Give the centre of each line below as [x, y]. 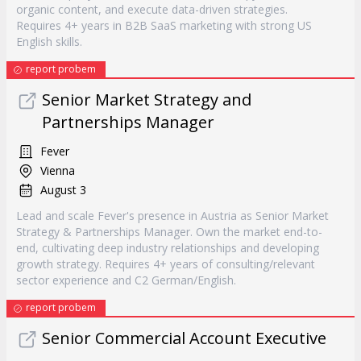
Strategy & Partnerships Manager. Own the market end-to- [169, 232]
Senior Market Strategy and [147, 100]
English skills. [49, 41]
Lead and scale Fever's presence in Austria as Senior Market [172, 216]
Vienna [58, 170]
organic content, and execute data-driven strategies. [152, 9]
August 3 [63, 190]
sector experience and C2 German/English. [126, 280]
